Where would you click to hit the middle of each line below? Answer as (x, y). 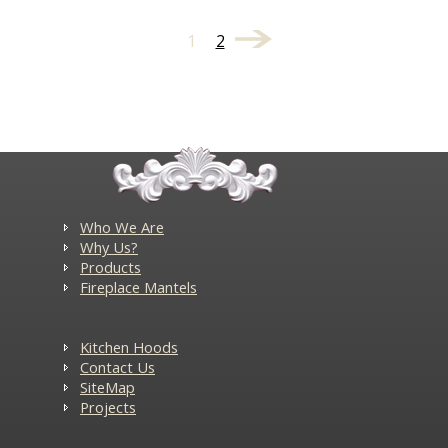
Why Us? (109, 246)
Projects (108, 406)
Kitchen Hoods (129, 346)
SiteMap (107, 386)
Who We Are (122, 226)
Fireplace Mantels (138, 286)
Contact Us (117, 366)
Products (110, 266)
